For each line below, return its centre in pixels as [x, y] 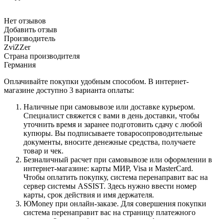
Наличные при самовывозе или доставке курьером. [109, 107]
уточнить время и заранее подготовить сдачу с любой [113, 124]
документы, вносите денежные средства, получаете [109, 142]
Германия [20, 65]
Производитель [30, 38]
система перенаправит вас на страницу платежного [109, 212]
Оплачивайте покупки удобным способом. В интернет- [96, 81]
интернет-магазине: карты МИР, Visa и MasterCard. [108, 168]
